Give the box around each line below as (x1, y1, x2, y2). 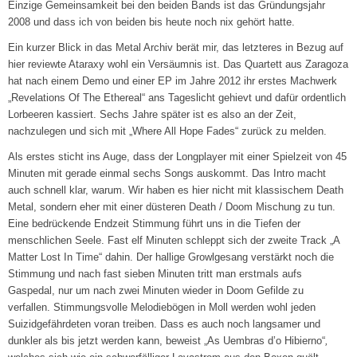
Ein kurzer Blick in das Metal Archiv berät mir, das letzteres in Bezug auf (8, 41, 344, 54)
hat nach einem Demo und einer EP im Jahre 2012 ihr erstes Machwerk (8, 75, 338, 88)
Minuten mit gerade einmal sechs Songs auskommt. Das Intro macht (8, 167, 327, 180)
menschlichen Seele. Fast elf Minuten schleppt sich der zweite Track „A (8, 234, 340, 247)
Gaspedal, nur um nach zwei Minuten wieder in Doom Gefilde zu (8, 284, 304, 297)
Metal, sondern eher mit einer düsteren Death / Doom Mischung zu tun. (8, 201, 336, 214)
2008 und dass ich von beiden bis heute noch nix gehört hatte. (8, 16, 296, 29)
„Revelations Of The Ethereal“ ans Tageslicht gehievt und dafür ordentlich (8, 92, 347, 104)
